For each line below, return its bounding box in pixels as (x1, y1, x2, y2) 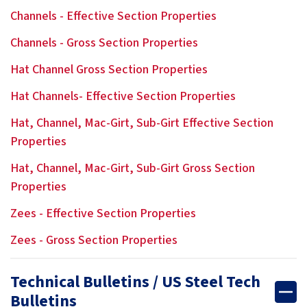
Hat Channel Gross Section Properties (10, 61, 208, 78)
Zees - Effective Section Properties (10, 205, 196, 222)
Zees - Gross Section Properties (10, 232, 177, 249)
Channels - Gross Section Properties (10, 34, 198, 51)
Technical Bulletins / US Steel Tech (10, 270, 260, 294)
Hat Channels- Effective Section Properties (10, 88, 236, 105)
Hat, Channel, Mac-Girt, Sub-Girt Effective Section (10, 114, 273, 132)
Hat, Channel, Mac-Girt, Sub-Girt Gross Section (10, 160, 255, 177)
